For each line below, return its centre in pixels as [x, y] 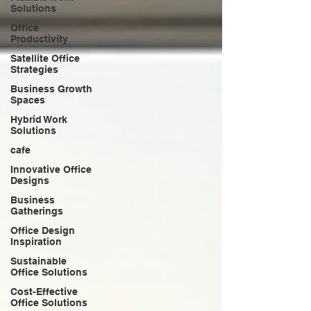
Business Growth [51, 89]
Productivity [39, 39]
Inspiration [36, 241]
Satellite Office [45, 58]
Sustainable [39, 261]
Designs [30, 180]
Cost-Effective [44, 291]
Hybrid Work [39, 119]
